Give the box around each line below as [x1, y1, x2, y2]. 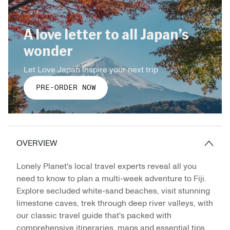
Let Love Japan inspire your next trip [24, 66, 158, 74]
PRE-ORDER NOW [35, 84, 96, 92]
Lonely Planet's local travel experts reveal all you [16, 162, 197, 171]
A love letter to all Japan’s [24, 25, 189, 44]
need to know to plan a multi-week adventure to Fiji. [16, 175, 206, 183]
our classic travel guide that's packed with [16, 212, 171, 220]
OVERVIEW [16, 139, 57, 148]
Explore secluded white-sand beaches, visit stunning [16, 187, 210, 196]
